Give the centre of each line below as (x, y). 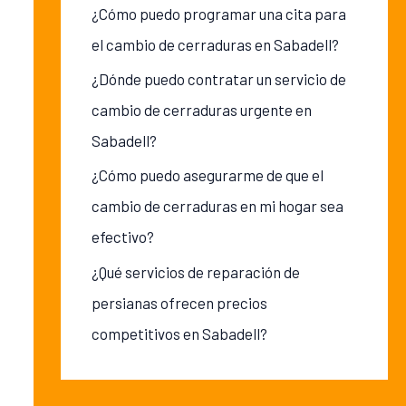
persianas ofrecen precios (179, 302)
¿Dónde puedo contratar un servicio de (218, 79)
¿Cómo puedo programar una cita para (218, 13)
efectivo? (122, 237)
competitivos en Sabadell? (179, 333)
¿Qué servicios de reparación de (195, 271)
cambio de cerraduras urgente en (201, 110)
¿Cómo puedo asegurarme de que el (207, 175)
